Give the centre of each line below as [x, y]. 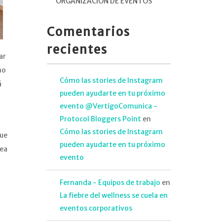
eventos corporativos [96, 208]
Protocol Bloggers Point [100, 119]
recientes [77, 50]
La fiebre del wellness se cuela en [113, 195]
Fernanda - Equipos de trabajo [110, 183]
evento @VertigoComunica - [108, 106]
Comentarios [88, 32]
